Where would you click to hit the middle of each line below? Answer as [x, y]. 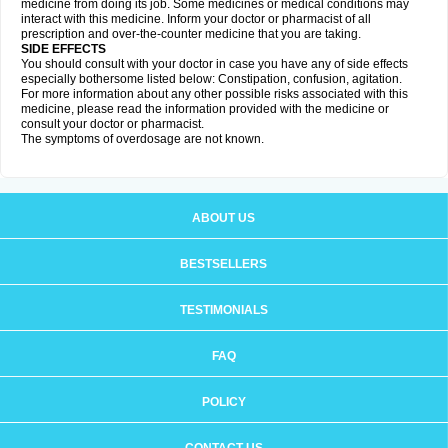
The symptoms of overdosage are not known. [142, 139]
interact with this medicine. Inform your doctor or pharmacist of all [196, 19]
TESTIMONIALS [223, 310]
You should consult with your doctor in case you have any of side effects [214, 64]
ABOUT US [223, 218]
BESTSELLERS [223, 264]
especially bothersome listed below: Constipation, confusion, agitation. [211, 79]
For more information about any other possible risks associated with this [214, 94]
